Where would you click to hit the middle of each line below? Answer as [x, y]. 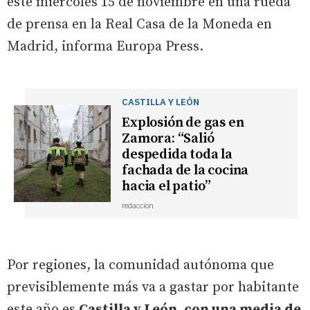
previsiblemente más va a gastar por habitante [153, 287]
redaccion [138, 205]
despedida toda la [177, 154]
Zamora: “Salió [168, 138]
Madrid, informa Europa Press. [105, 46]
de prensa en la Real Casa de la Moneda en [139, 24]
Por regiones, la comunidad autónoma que [140, 265]
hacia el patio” [167, 186]
